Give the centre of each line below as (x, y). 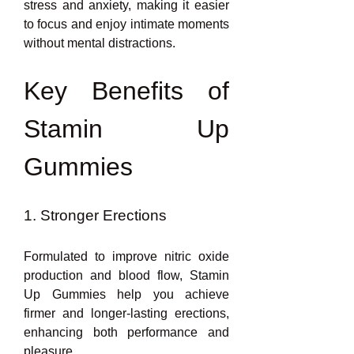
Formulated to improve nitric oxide (126, 256)
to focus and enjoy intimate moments (126, 24)
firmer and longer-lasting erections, (126, 313)
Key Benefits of (126, 91)
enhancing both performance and (126, 332)
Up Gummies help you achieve (126, 294)
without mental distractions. (100, 43)
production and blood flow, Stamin (126, 275)
